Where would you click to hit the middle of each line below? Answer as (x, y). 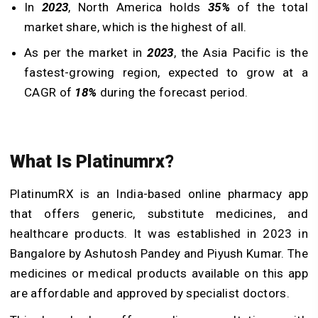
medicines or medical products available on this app (159, 273)
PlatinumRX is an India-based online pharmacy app (159, 193)
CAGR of (50, 93)
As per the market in (86, 53)
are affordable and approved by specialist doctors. (152, 293)
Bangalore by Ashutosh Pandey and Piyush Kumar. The (159, 253)
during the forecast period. (172, 93)
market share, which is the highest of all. (137, 27)
